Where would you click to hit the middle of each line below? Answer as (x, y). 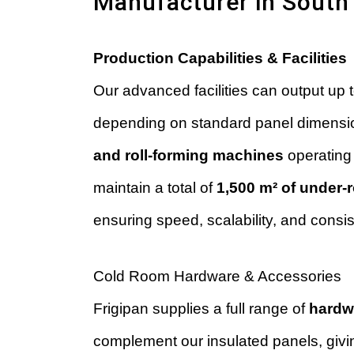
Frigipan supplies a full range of (201, 309)
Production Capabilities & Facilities (220, 58)
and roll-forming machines (188, 155)
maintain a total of (154, 187)
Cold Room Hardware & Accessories (217, 277)
